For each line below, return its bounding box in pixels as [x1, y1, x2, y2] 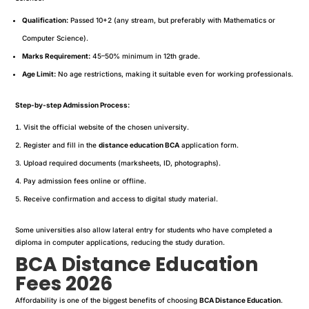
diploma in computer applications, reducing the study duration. [15, 237, 226, 246]
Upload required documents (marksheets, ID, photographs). [23, 158, 221, 167]
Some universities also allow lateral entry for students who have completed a [15, 225, 273, 234]
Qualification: [22, 15, 69, 24]
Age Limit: [22, 69, 57, 78]
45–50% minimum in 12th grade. [90, 51, 201, 60]
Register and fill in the [23, 140, 99, 149]
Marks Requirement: [22, 51, 91, 60]
